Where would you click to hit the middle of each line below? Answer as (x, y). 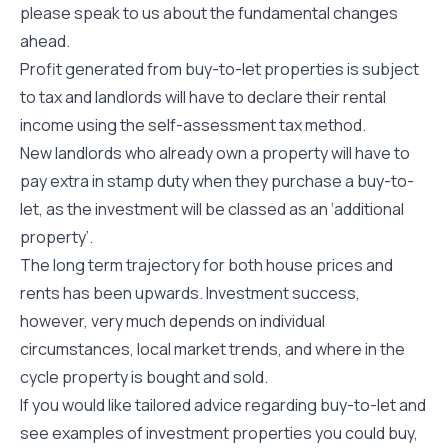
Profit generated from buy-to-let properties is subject (219, 69)
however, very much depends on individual (172, 321)
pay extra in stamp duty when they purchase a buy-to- (217, 181)
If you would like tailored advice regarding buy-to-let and (223, 405)
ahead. (45, 41)
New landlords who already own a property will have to (215, 153)
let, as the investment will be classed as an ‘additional (212, 209)
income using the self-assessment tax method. (193, 125)
